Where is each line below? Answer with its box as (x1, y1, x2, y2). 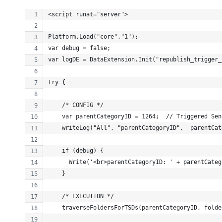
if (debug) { (48, 147, 104, 154)
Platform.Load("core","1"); (48, 33, 138, 40)
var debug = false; (48, 44, 111, 52)
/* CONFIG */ (48, 101, 104, 109)
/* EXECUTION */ (48, 192, 114, 200)
